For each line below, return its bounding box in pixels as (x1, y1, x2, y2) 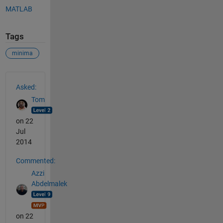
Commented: (15, 157, 55, 165)
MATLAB (5, 4, 32, 13)
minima (11, 50, 33, 57)
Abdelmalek (31, 179, 67, 188)
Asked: (15, 83, 36, 92)
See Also (4, 71, 46, 84)
